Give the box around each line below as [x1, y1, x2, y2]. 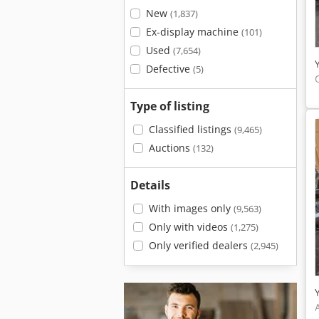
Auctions [148, 141, 193, 155]
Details [130, 177, 170, 193]
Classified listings [148, 122, 234, 136]
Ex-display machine [145, 25, 241, 38]
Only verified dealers [148, 239, 251, 252]
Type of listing [130, 98, 209, 114]
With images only [148, 202, 234, 215]
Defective [145, 62, 193, 75]
